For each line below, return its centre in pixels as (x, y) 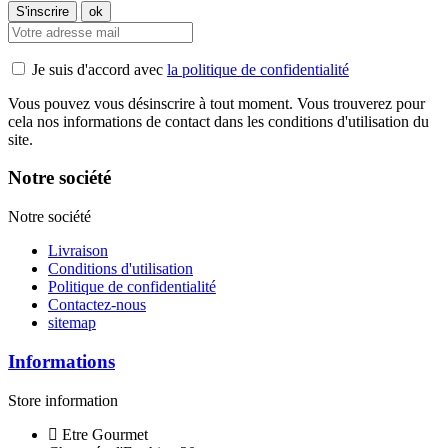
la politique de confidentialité (258, 69)
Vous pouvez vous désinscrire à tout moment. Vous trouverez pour (216, 103)
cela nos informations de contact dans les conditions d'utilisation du (218, 121)
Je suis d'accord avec (99, 69)
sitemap (72, 323)
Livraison (78, 251)
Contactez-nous (97, 305)
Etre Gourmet (105, 434)
